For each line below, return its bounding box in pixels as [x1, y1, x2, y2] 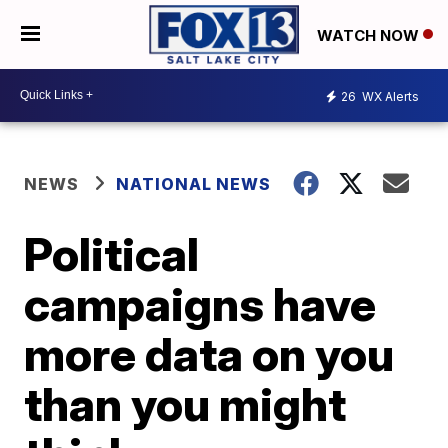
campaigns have [24, 275, 377, 332]
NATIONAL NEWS [116, 173, 272, 194]
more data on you [24, 325, 395, 382]
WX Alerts [359, 89, 419, 105]
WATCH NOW [317, 25, 423, 45]
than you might [24, 375, 347, 432]
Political [24, 225, 200, 282]
